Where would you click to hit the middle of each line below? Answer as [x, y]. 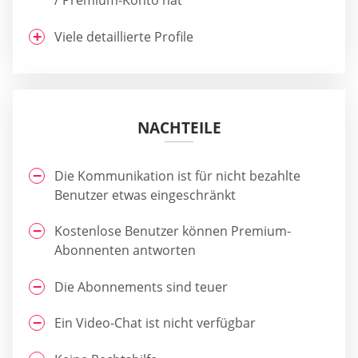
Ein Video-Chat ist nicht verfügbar [155, 323]
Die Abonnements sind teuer [141, 286]
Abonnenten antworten [125, 251]
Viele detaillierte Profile [124, 36]
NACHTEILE [179, 127]
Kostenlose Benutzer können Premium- [173, 231]
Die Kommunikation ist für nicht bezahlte [177, 175]
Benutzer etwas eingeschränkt [145, 195]
